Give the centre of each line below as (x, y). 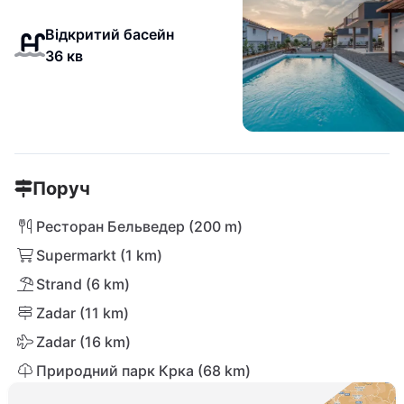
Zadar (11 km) (83, 313)
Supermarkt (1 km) (99, 255)
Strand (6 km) (83, 284)
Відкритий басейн (109, 34)
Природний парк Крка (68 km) (143, 371)
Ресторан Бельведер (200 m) (139, 226)
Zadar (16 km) (83, 342)
